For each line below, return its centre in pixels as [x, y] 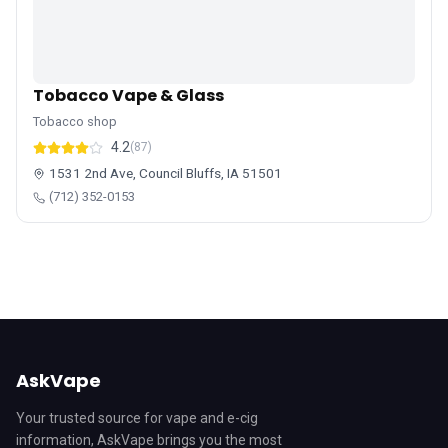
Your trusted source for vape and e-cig [137, 418]
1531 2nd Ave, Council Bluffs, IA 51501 [165, 173]
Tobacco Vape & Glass [128, 95]
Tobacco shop [75, 121]
